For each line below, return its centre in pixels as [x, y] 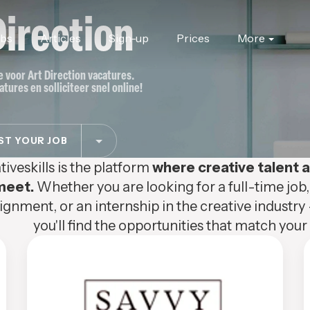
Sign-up [128, 38]
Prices [193, 38]
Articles [60, 38]
